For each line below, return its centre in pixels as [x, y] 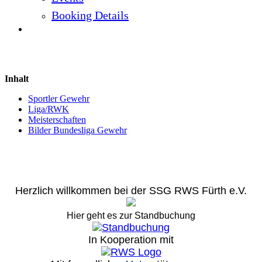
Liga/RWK [49, 109]
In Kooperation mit [131, 239]
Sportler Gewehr [59, 98]
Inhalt [17, 78]
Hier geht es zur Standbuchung [131, 215]
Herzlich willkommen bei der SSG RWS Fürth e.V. [131, 190]
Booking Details [90, 15]
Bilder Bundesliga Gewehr [77, 130]
